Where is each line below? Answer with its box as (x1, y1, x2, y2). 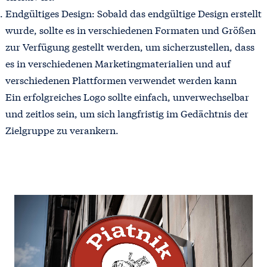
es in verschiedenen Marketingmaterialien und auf (5, 55, 231, 70)
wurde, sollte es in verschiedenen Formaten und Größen (5, 22, 256, 36)
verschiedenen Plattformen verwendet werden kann (5, 72, 237, 86)
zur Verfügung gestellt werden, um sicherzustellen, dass (5, 39, 254, 53)
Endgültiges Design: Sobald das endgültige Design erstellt (5, 5, 262, 20)
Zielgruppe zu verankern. (5, 122, 119, 136)
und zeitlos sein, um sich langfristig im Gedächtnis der (5, 105, 249, 120)
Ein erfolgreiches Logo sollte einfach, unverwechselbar (5, 89, 249, 103)
